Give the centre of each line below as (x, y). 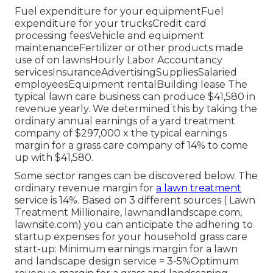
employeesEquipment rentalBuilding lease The (131, 85)
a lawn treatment (199, 188)
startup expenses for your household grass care (131, 237)
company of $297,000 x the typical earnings (121, 133)
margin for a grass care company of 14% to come (131, 146)
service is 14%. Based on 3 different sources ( (121, 200)
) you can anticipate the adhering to (165, 225)
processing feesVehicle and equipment (109, 36)
